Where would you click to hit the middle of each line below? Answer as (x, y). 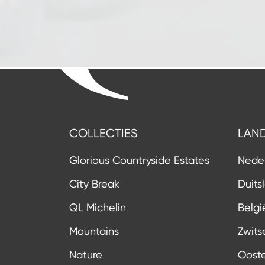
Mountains (94, 231)
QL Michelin (98, 207)
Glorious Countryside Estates (139, 160)
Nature (86, 255)
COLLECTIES (104, 133)
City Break (94, 184)
